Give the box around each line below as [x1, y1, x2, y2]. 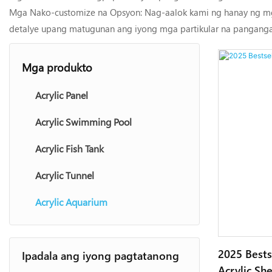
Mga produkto [22, 59, 92, 75]
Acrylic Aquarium [35, 195, 107, 209]
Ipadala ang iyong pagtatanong [22, 248, 179, 263]
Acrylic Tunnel [35, 169, 94, 182]
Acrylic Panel [35, 89, 88, 102]
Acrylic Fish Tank [35, 142, 104, 155]
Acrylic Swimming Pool [35, 115, 132, 129]
